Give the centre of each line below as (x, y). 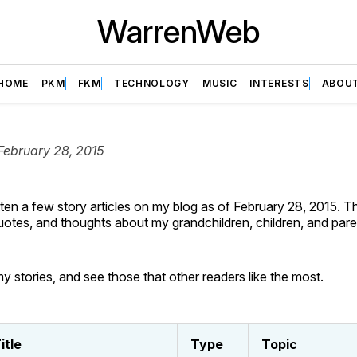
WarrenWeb (178, 31)
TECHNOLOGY (151, 83)
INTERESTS (279, 83)
